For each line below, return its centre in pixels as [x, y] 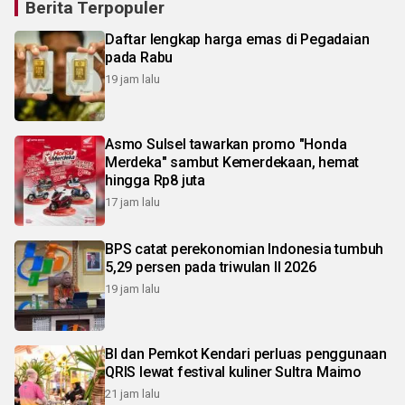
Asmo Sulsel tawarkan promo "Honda [226, 145]
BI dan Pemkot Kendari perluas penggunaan [246, 354]
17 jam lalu [132, 202]
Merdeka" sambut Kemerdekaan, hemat [232, 163]
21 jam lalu [132, 394]
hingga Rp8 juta [155, 181]
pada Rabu [139, 58]
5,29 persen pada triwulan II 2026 [211, 268]
